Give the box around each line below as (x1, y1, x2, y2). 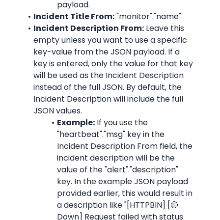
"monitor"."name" (116, 11, 181, 22)
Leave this (143, 23, 184, 34)
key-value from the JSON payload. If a (33, 46, 180, 57)
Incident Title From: (33, 11, 114, 22)
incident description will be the (57, 152, 175, 164)
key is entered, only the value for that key (33, 58, 193, 69)
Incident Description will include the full (33, 93, 183, 105)
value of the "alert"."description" (57, 164, 178, 175)
